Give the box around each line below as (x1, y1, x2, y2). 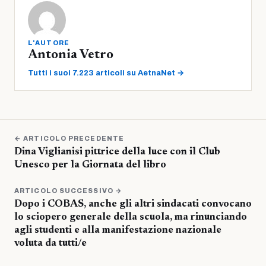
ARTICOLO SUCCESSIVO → (14, 187, 123, 195)
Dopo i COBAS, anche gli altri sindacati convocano (14, 199, 252, 210)
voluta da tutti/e (14, 239, 87, 249)
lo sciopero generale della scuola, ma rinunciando (14, 213, 247, 223)
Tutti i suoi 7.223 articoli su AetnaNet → (28, 69, 184, 78)
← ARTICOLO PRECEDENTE (14, 135, 125, 142)
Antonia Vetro (28, 49, 113, 62)
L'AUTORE (28, 39, 70, 47)
